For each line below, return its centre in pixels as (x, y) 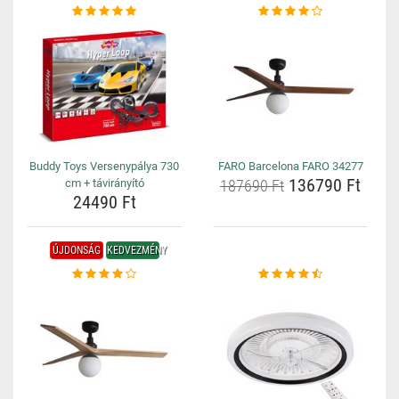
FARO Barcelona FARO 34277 (290, 166)
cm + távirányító (104, 183)
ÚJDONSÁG (76, 250)
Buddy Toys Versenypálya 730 (104, 166)
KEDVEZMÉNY (136, 250)
